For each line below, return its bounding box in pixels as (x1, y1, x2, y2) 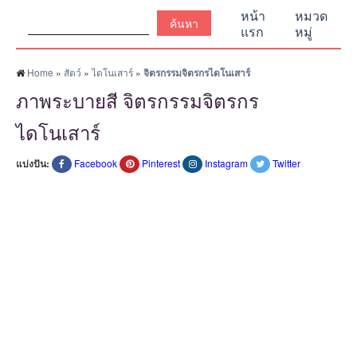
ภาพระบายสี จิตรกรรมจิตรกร (16, 85, 259, 114)
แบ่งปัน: (16, 156, 49, 171)
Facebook (74, 156, 117, 170)
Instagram (205, 156, 248, 170)
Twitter (273, 156, 300, 170)
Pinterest (142, 156, 180, 170)
